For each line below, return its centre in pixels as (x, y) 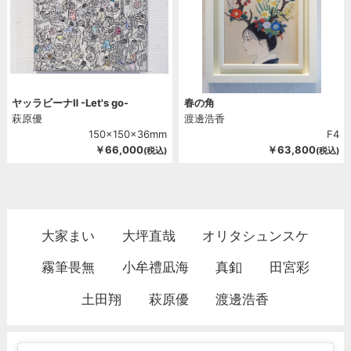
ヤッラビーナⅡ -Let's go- (71, 103)
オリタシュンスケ (256, 235)
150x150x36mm (128, 134)
